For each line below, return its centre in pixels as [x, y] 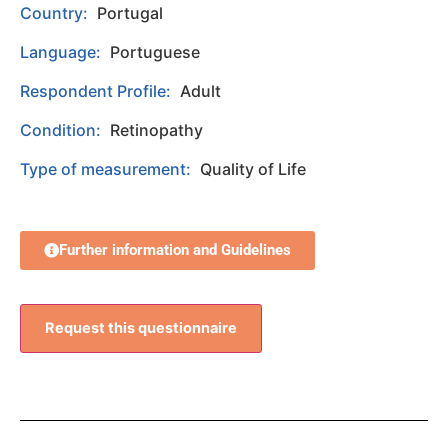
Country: [56, 13]
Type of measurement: [107, 169]
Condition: [62, 130]
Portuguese [155, 52]
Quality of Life [253, 169]
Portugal [130, 13]
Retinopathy [156, 130]
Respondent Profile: [97, 91]
